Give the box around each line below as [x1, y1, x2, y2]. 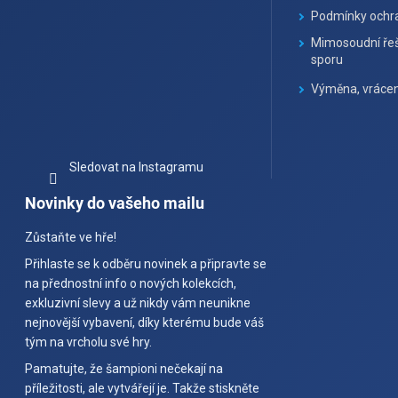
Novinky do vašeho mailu [25, 194, 204, 213]
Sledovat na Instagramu [69, 160, 204, 175]
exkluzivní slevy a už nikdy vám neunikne [25, 296, 251, 311]
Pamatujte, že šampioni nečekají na [25, 362, 223, 377]
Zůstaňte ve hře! [25, 230, 116, 245]
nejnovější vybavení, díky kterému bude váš [25, 315, 264, 330]
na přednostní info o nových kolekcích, [25, 276, 236, 291]
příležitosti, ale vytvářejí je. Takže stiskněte [25, 381, 259, 396]
